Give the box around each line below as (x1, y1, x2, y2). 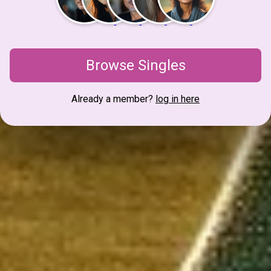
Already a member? (71, 93, 155, 105)
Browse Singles (85, 57, 186, 74)
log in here (155, 93, 200, 105)
